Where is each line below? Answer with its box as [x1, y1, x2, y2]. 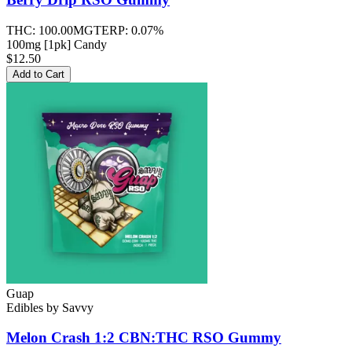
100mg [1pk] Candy [6, 37, 107, 51]
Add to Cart [13, 68, 64, 80]
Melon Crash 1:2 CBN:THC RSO [6, 329, 224, 346]
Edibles [6, 300, 43, 314]
